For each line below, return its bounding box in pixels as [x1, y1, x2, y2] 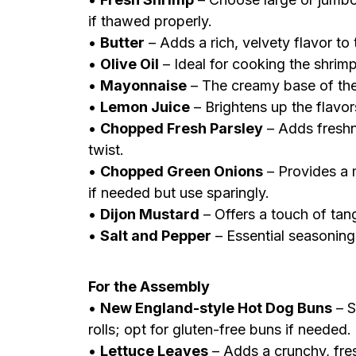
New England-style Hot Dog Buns [100, 300, 332, 316]
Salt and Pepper [100, 227, 211, 244]
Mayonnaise [100, 77, 187, 94]
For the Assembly [88, 278, 210, 295]
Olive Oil [100, 56, 159, 72]
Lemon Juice [100, 99, 190, 115]
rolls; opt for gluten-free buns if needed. [88, 321, 351, 338]
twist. [88, 141, 124, 158]
